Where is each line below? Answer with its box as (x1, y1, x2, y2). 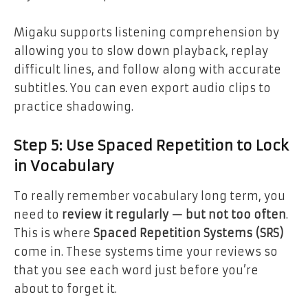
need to (14, 208, 62, 222)
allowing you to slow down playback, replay (14, 44, 268, 58)
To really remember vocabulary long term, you (14, 189, 285, 203)
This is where (14, 226, 93, 241)
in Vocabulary (14, 157, 114, 176)
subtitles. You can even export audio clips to (14, 81, 271, 96)
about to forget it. (14, 282, 117, 296)
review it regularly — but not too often (62, 208, 286, 222)
